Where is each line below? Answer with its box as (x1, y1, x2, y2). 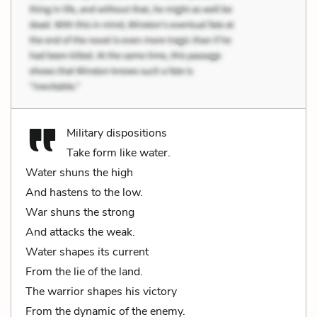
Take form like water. (67, 144, 171, 161)
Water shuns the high (25, 164, 133, 180)
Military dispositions (67, 125, 167, 141)
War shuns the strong (25, 204, 134, 220)
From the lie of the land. (25, 263, 143, 279)
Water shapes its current (25, 243, 149, 260)
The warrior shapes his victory (25, 283, 177, 299)
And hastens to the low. (25, 184, 143, 200)
